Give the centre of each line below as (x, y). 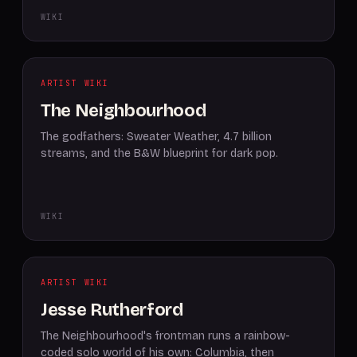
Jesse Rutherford (112, 310)
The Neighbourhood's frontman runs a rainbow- (165, 336)
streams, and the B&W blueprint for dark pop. (159, 153)
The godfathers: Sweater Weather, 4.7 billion (156, 137)
